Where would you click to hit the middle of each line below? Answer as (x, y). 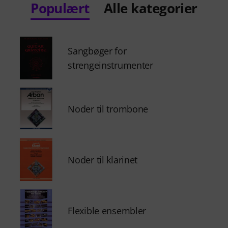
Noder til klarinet (103, 160)
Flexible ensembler (107, 211)
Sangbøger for (97, 51)
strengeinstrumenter (110, 65)
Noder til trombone (108, 109)
